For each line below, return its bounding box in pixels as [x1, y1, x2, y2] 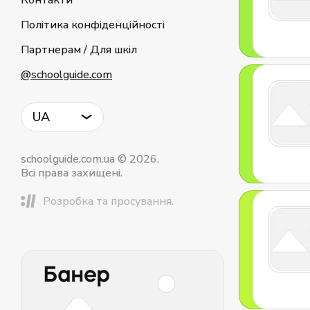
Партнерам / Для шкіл [21, 42, 137, 57]
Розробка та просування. [43, 193, 174, 209]
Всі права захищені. [21, 165, 122, 181]
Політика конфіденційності [21, 17, 165, 33]
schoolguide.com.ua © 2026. [21, 152, 159, 167]
